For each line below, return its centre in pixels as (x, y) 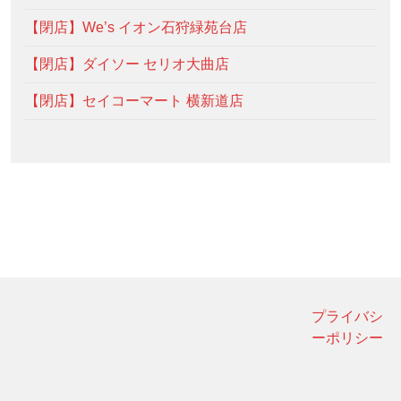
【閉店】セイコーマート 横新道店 (134, 101)
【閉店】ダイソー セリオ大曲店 (127, 64)
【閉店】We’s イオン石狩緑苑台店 (136, 28)
